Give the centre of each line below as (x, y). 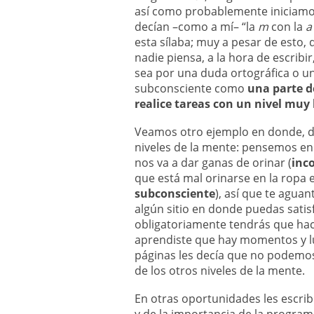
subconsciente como (191, 88)
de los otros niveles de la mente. (220, 271)
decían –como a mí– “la (196, 27)
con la (287, 27)
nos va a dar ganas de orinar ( (213, 163)
